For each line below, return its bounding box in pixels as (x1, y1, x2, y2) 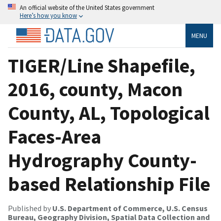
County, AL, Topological (8, 100, 210, 125)
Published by (8, 203, 52, 213)
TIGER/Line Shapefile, (8, 53, 195, 78)
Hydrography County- (8, 147, 197, 173)
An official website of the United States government (20, 3, 154, 11)
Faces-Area (8, 124, 101, 149)
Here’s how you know (20, 11, 77, 19)
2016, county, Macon (8, 76, 183, 102)
